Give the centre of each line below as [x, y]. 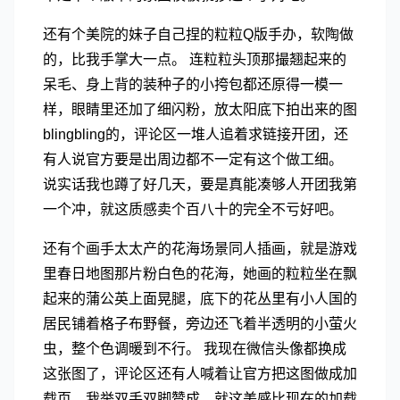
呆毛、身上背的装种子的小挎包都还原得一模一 [193, 84]
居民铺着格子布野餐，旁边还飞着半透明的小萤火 [200, 324]
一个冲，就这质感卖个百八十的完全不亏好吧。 [193, 209]
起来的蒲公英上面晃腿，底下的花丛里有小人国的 [200, 299]
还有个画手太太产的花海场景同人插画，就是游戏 [200, 249]
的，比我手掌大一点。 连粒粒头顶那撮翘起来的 [195, 59]
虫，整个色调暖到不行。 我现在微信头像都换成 [195, 349]
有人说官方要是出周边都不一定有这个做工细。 [193, 159]
